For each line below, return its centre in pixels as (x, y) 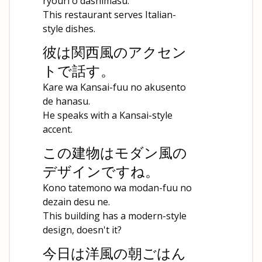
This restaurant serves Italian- (109, 15)
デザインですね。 (101, 171)
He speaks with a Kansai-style (108, 115)
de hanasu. (66, 101)
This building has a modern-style (115, 216)
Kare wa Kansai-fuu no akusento (114, 87)
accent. (58, 129)
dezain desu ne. (76, 202)
